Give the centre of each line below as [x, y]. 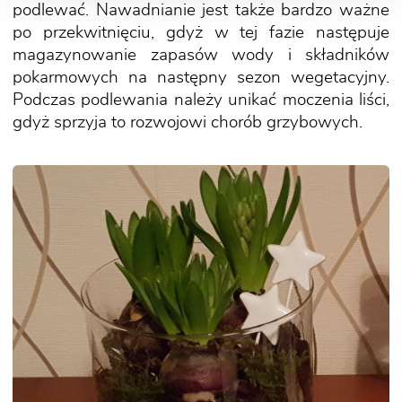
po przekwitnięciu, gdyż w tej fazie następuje [201, 32]
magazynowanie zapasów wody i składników [201, 55]
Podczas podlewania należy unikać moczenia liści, [201, 100]
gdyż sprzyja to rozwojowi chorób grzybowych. [188, 122]
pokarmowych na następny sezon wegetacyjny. [201, 77]
